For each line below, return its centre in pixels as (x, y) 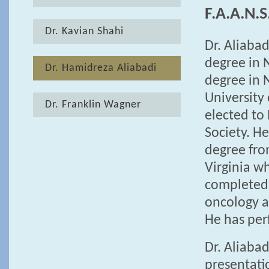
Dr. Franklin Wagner (93, 105)
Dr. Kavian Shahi (84, 32)
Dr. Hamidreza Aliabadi (101, 68)
